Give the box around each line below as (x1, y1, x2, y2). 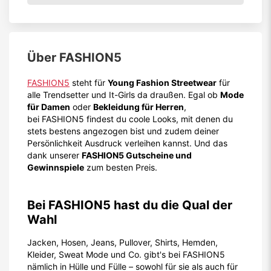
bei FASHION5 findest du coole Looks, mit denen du (27, 114, 233, 124)
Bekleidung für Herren (93, 102, 184, 112)
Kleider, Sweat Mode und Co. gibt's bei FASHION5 (27, 249, 225, 260)
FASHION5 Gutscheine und (82, 150, 192, 160)
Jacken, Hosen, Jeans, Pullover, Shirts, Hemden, (27, 237, 218, 247)
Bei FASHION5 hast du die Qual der (27, 198, 232, 212)
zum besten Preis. (84, 162, 157, 172)
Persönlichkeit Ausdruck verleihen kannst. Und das (27, 138, 227, 148)
